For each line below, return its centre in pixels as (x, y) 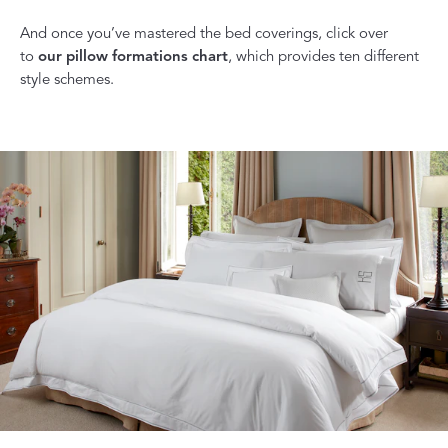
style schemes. (67, 78)
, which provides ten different (323, 55)
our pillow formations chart (133, 55)
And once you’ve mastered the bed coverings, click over (204, 32)
